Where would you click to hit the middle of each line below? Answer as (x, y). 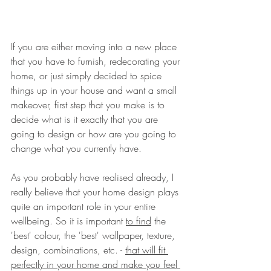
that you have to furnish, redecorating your (97, 61)
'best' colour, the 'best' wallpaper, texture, (94, 236)
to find (139, 221)
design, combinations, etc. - (68, 250)
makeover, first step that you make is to (89, 105)
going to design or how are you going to (95, 134)
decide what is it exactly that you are (86, 119)
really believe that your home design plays (96, 192)
